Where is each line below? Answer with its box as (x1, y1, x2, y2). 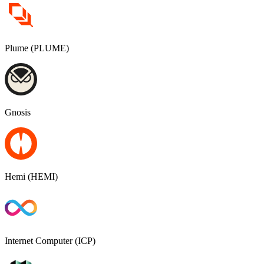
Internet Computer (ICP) (5, 236, 95, 246)
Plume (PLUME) (5, 43, 69, 54)
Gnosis (5, 107, 31, 118)
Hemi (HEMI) (5, 171, 58, 182)
